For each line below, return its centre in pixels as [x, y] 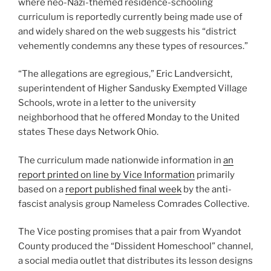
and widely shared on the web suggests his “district [127, 31]
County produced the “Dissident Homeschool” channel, [135, 247]
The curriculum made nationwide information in [121, 160]
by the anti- [207, 189]
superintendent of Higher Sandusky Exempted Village [133, 89]
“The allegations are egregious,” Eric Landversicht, [125, 74]
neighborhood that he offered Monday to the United [129, 118]
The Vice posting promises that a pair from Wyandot [130, 232]
